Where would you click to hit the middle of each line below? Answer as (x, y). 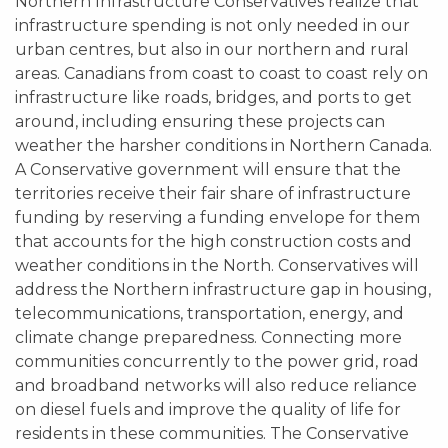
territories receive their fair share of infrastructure (213, 193)
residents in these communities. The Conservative (212, 433)
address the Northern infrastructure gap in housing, (223, 289)
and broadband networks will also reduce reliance (216, 385)
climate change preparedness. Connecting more (208, 337)
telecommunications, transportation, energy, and (209, 313)
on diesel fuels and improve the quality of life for (208, 409)
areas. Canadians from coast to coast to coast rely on (221, 73)
